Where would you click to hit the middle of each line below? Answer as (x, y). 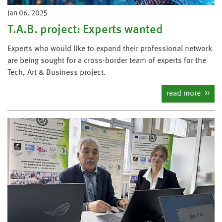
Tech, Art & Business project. (57, 73)
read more (185, 93)
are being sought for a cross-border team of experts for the (107, 61)
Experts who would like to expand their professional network (110, 49)
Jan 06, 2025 (27, 13)
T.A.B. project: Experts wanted (85, 30)
